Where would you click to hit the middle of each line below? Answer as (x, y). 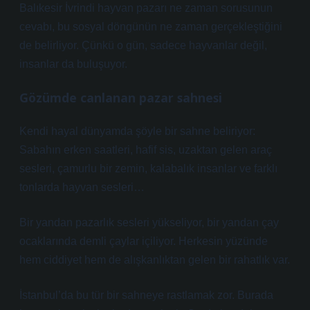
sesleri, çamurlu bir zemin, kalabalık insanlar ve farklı (148, 168)
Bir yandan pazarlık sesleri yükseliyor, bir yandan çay (149, 222)
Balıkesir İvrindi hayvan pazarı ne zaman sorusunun (146, 8)
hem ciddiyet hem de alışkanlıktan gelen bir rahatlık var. (155, 260)
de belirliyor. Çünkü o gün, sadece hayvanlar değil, (143, 45)
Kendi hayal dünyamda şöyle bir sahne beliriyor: (137, 131)
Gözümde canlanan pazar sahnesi (121, 98)
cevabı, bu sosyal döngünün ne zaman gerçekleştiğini (151, 27)
